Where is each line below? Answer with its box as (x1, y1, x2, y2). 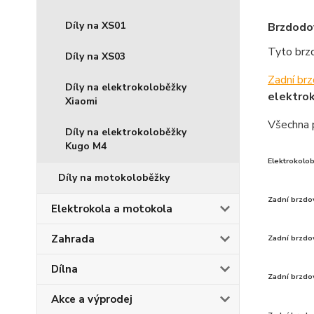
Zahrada (51, 232, 95, 246)
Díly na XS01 (65, 19, 125, 32)
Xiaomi (65, 95, 97, 108)
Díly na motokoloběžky (58, 171, 170, 184)
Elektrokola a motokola (51, 202, 172, 216)
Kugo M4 (65, 139, 107, 153)
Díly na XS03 (65, 50, 125, 63)
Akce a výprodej (51, 292, 132, 306)
